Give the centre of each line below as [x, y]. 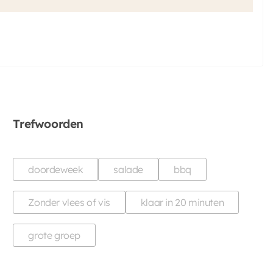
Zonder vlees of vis [69, 202]
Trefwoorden [48, 124]
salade [128, 169]
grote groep [54, 235]
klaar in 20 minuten [182, 202]
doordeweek [56, 169]
